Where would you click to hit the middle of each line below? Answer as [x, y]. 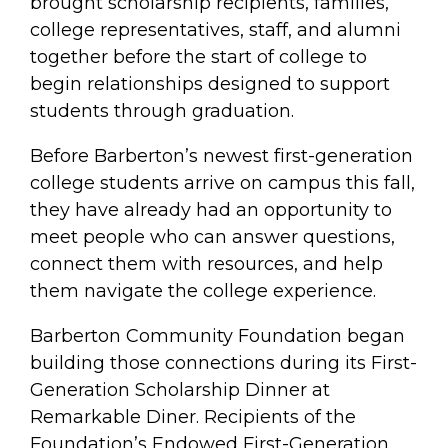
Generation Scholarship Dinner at [180, 390]
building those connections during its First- [223, 363]
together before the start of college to [198, 57]
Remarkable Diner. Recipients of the [193, 417]
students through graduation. [162, 111]
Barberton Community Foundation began [217, 336]
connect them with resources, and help [206, 264]
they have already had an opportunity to [211, 210]
